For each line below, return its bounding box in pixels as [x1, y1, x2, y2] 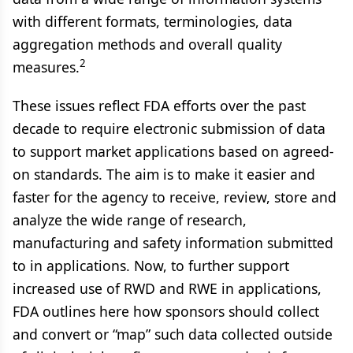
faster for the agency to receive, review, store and [13, 188, 336, 206]
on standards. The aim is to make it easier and [13, 165, 315, 184]
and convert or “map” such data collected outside [13, 325, 333, 344]
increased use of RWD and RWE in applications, [13, 279, 321, 298]
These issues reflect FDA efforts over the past [13, 96, 306, 115]
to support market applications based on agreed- [13, 142, 334, 161]
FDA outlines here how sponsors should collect [13, 302, 319, 321]
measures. [13, 58, 80, 76]
